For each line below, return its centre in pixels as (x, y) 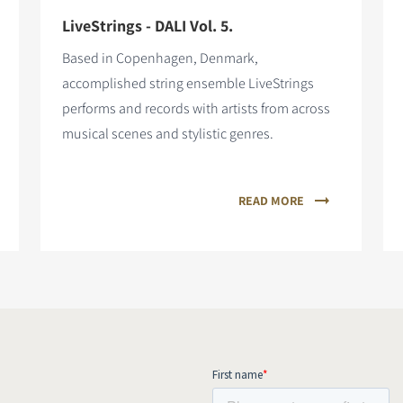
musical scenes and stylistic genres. (168, 133)
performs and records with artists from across (196, 108)
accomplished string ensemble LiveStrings (188, 83)
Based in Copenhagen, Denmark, (160, 58)
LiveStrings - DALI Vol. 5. (148, 25)
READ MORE (271, 200)
